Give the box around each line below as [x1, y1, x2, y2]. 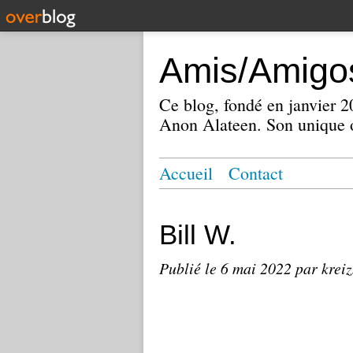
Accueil [159, 162, 213, 184]
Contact [229, 162, 283, 184]
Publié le [159, 258, 221, 278]
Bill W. [159, 219, 236, 250]
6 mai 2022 [221, 258, 295, 278]
